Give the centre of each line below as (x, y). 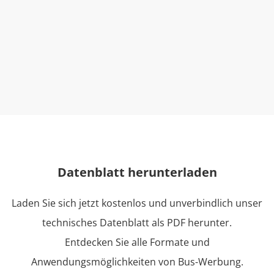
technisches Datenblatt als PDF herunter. (137, 223)
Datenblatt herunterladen (137, 172)
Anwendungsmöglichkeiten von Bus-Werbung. (137, 262)
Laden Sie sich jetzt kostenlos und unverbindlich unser (137, 203)
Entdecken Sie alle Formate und (137, 242)
